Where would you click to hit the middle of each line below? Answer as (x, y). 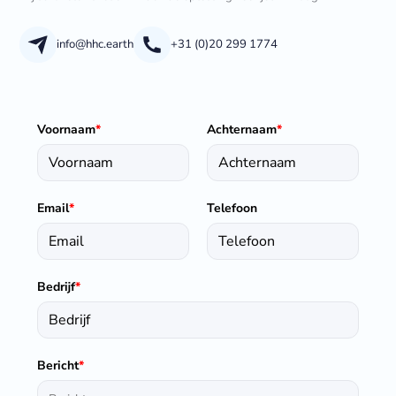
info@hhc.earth (95, 44)
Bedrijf (57, 287)
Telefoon (232, 209)
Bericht (58, 366)
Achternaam (242, 130)
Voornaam (67, 130)
